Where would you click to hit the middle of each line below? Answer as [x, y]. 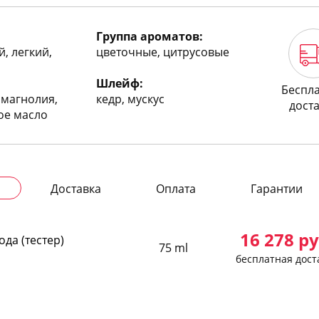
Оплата [176, 189]
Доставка [75, 189]
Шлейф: [119, 83]
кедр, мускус [130, 99]
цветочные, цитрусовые [162, 52]
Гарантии [276, 189]
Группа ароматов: [149, 36]
